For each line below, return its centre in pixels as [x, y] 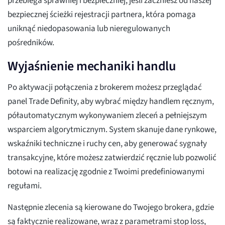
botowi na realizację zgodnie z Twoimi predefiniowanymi [106, 172]
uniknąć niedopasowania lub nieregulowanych [89, 29]
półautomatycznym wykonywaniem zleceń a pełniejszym [107, 116]
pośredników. [31, 43]
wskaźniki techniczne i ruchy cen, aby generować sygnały [107, 144]
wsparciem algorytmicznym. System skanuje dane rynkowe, [112, 130]
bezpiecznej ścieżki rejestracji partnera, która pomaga [102, 15]
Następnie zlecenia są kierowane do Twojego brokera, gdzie [111, 208]
